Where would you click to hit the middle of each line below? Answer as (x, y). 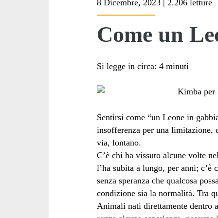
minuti (178, 66)
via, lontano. (119, 142)
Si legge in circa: (127, 66)
